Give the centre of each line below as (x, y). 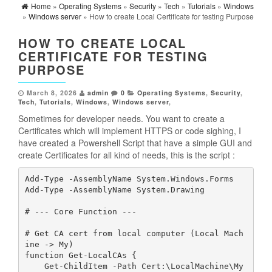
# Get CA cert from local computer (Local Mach (134, 233)
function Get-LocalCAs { (80, 255)
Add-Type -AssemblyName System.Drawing (114, 189)
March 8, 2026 (52, 93)
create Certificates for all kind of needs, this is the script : (127, 155)
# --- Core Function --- (80, 211)
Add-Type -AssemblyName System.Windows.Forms (129, 178)
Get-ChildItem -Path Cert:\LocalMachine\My (34, 266)
